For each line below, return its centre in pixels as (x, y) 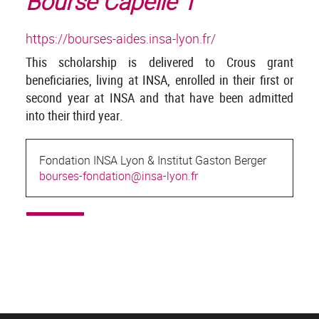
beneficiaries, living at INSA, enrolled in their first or (159, 80)
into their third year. (74, 116)
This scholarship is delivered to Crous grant (159, 62)
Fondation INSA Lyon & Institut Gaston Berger (153, 161)
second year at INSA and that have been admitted (159, 98)
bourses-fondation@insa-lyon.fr (119, 176)
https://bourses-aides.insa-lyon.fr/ (121, 39)
